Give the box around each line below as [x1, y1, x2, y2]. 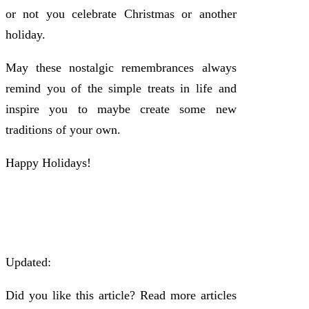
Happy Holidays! [6, 155, 91, 170]
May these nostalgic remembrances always [6, 60, 237, 74]
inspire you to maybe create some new [6, 101, 237, 116]
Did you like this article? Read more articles [6, 288, 237, 302]
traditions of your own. [6, 122, 121, 137]
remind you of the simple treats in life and [6, 81, 237, 95]
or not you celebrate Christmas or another [6, 6, 237, 21]
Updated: [6, 255, 51, 269]
